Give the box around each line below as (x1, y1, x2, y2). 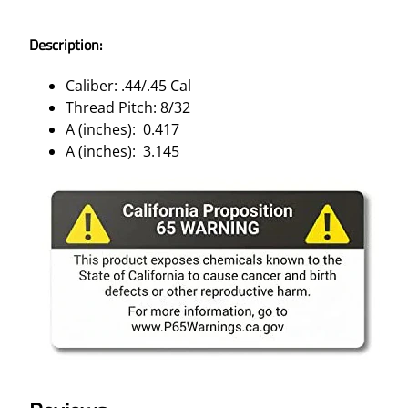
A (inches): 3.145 (66, 140, 179, 161)
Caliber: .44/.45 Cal (66, 75, 191, 96)
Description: (29, 33, 102, 56)
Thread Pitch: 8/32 (66, 97, 190, 117)
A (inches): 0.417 (66, 118, 179, 139)
